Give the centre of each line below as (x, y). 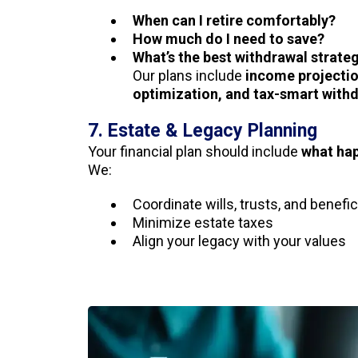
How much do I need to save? (229, 39)
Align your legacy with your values (239, 241)
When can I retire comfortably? (234, 20)
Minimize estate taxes (203, 223)
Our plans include (189, 76)
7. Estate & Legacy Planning (203, 131)
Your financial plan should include (195, 151)
